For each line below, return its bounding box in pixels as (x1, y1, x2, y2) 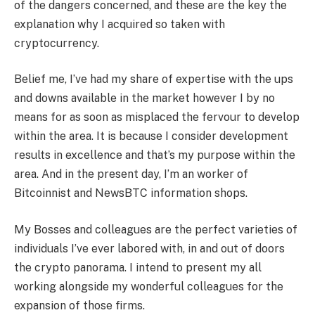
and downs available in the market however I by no (14, 91, 275, 105)
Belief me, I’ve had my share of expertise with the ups (14, 72, 293, 86)
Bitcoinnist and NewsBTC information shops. (14, 186, 247, 200)
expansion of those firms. (14, 298, 145, 312)
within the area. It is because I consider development (14, 129, 288, 143)
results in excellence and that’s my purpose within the (14, 148, 295, 162)
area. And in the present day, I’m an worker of (14, 167, 248, 181)
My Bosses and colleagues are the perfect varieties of (14, 222, 297, 236)
